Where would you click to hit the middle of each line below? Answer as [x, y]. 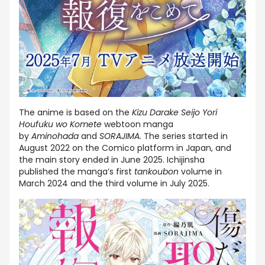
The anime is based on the [75, 112]
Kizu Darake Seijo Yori [174, 112]
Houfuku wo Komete [62, 124]
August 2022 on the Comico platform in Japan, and [125, 148]
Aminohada [56, 136]
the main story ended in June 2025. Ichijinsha [112, 159]
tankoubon [156, 171]
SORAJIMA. [122, 136]
